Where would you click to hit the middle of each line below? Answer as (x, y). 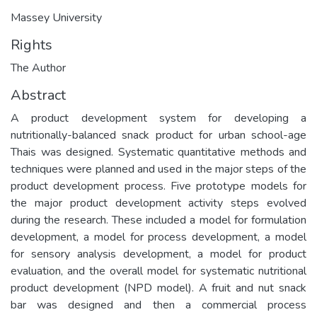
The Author (38, 68)
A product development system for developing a (158, 118)
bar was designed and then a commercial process (158, 305)
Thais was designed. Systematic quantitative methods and (158, 152)
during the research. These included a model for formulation (158, 220)
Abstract (38, 95)
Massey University (56, 17)
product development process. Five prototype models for (158, 186)
